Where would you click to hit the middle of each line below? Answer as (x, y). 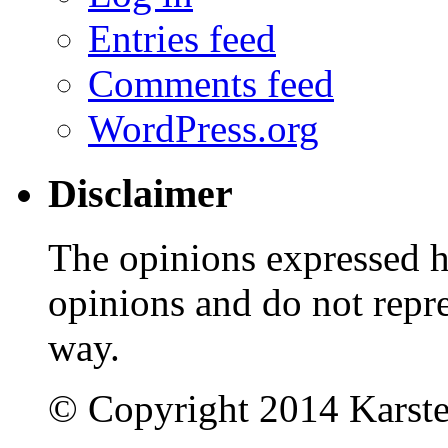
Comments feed (211, 83)
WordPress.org (203, 128)
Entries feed (182, 38)
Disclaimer (140, 193)
